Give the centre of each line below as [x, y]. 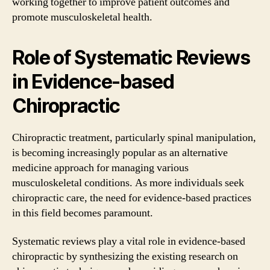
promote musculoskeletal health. [82, 17]
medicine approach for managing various [100, 168]
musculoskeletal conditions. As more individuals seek [128, 183]
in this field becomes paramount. [83, 213]
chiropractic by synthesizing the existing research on [125, 256]
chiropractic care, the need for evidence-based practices [132, 198]
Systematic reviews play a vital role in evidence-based [129, 241]
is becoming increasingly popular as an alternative [120, 152]
